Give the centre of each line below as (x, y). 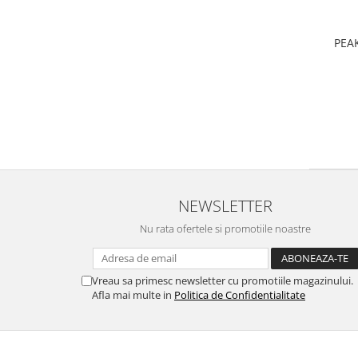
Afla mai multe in (133, 295)
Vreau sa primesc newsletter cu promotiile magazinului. (223, 280)
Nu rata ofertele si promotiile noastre (225, 229)
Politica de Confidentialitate (240, 295)
